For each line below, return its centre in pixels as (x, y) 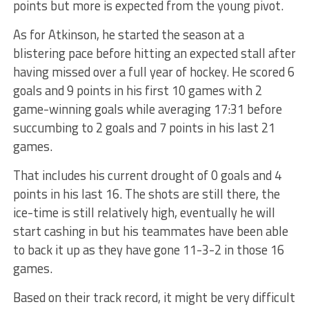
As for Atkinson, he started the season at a (128, 34)
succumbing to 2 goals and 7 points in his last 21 (144, 127)
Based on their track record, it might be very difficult (154, 297)
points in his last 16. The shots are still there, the (146, 193)
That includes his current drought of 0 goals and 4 (147, 175)
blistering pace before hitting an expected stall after (154, 53)
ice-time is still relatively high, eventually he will (144, 212)
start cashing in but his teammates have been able (150, 231)
